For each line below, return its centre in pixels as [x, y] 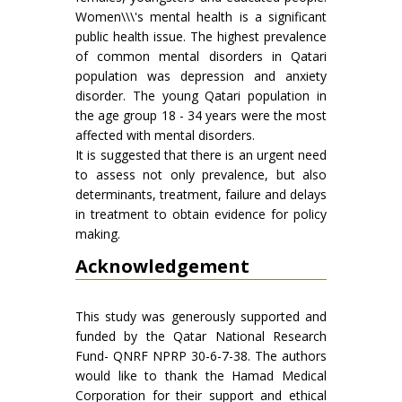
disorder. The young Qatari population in [201, 96]
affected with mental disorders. [165, 135]
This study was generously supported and [201, 317]
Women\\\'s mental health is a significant [201, 17]
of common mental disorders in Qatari [201, 57]
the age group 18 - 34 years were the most [201, 116]
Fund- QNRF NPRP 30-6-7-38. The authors [201, 356]
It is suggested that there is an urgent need [201, 155]
